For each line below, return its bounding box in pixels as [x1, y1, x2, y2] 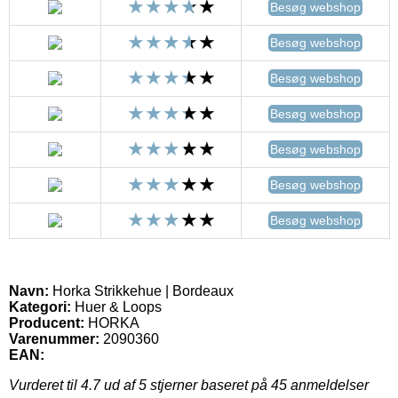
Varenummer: [9, 330, 99, 346]
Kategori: [9, 298, 71, 314]
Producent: [9, 314, 84, 330]
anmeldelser [287, 377, 369, 393]
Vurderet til [9, 377, 81, 393]
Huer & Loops [71, 298, 162, 314]
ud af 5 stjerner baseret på [100, 377, 271, 393]
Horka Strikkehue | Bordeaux [49, 283, 234, 298]
